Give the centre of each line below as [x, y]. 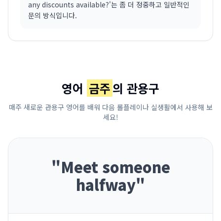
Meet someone [115, 167]
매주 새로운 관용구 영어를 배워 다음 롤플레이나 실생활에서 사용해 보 [110, 107]
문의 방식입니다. [53, 15]
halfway [106, 184]
